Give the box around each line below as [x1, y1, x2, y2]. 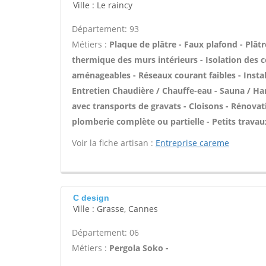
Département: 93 [72, 23, 139, 34]
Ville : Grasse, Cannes [73, 203, 158, 214]
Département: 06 [72, 227, 139, 238]
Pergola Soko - [109, 242, 169, 254]
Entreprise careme [156, 137, 229, 148]
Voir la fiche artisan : [72, 137, 156, 148]
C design [73, 193, 109, 202]
